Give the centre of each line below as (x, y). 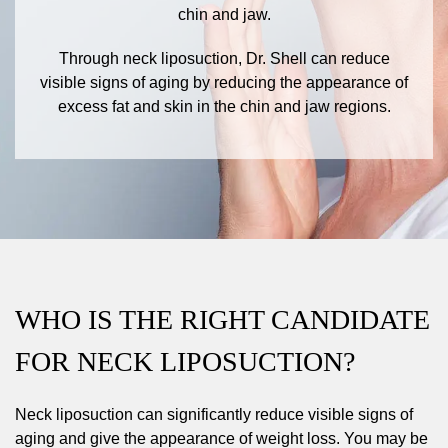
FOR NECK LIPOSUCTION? (185, 361)
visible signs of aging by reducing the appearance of (224, 82)
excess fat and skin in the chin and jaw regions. (224, 106)
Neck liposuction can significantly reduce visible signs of (214, 414)
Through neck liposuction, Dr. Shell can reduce (224, 58)
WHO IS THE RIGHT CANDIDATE (222, 319)
